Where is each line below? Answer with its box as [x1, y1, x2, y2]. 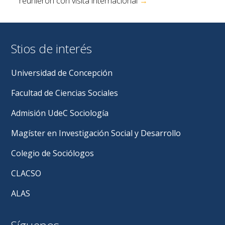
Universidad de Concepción [11, 67, 113, 78]
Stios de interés [11, 40, 92, 57]
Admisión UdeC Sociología [11, 107, 109, 119]
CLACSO [11, 167, 42, 179]
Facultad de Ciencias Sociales [11, 87, 119, 98]
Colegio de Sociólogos [11, 147, 94, 159]
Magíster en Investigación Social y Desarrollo [11, 127, 181, 139]
